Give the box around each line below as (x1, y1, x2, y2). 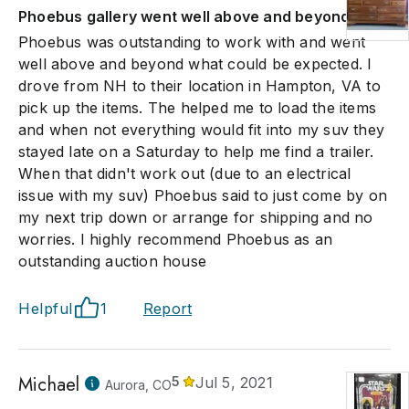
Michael (18, 372, 80, 398)
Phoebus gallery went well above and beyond (18, 7, 351, 26)
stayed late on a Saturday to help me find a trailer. (18, 142, 374, 161)
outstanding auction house (18, 252, 206, 270)
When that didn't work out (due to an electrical (18, 164, 351, 183)
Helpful (18, 299, 73, 318)
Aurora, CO (105, 377, 173, 393)
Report (143, 299, 193, 318)
